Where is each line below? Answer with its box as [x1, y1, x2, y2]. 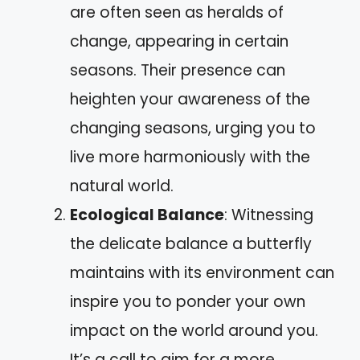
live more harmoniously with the [70, 145, 310, 168]
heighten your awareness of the [70, 88, 310, 110]
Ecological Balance [70, 203, 224, 226]
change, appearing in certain [70, 30, 288, 52]
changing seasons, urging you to [70, 117, 316, 139]
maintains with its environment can [70, 261, 334, 284]
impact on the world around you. [70, 319, 318, 342]
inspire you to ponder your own [70, 290, 305, 313]
